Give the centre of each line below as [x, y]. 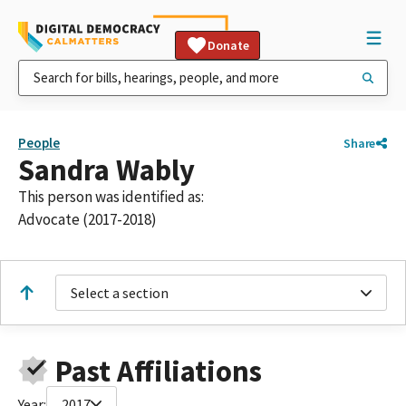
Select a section [120, 293]
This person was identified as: [111, 197]
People [39, 143]
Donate [228, 45]
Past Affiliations [158, 371]
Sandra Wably [106, 170]
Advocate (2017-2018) [87, 219]
